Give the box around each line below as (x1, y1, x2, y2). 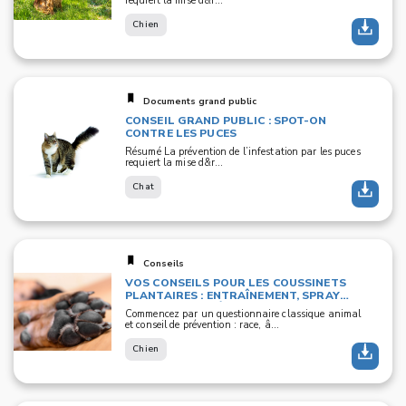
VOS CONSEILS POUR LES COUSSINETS (125, 275, 346, 290)
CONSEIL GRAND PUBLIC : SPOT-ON (125, 113, 327, 128)
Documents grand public (143, 95, 256, 108)
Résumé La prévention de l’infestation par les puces (125, 145, 361, 159)
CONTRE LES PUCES (125, 126, 237, 140)
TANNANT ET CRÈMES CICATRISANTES (125, 301, 343, 315)
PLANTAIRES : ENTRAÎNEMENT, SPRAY (125, 288, 340, 303)
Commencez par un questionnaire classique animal (125, 307, 362, 321)
